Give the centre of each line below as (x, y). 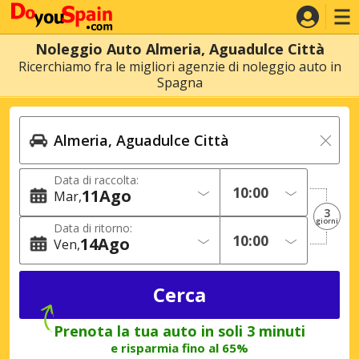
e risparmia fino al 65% (179, 347)
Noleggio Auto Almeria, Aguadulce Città (179, 49)
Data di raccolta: (96, 180)
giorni (327, 220)
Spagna (179, 83)
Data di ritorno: (93, 228)
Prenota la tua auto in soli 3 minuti (179, 331)
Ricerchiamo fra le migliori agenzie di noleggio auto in (179, 67)
